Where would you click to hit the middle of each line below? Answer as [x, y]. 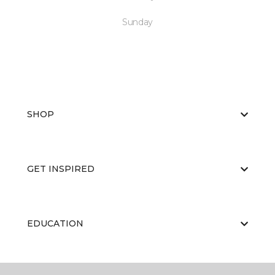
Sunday [137, 22]
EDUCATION [55, 223]
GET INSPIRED [61, 169]
